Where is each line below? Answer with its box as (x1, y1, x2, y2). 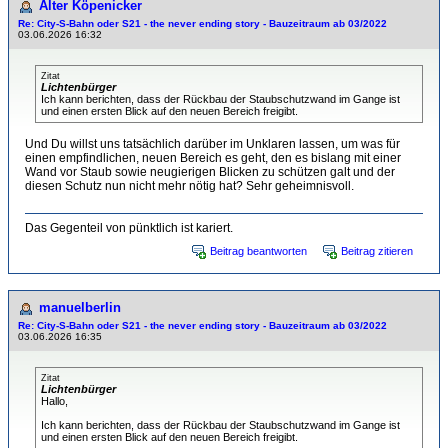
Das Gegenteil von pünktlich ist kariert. (25, 221, 233, 235)
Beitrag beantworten (210, 245, 307, 257)
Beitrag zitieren (341, 245, 413, 257)
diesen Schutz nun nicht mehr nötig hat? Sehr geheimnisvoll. (25, 179, 354, 193)
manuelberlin (39, 300, 121, 315)
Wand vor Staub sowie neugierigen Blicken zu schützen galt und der (25, 165, 395, 179)
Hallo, (41, 395, 68, 407)
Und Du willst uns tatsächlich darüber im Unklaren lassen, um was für (25, 137, 400, 151)
